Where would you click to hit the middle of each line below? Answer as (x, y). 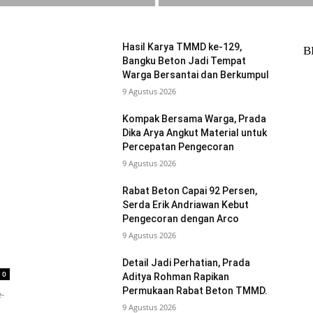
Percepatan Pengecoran (179, 147)
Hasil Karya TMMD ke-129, (182, 47)
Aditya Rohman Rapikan (176, 277)
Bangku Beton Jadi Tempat (184, 61)
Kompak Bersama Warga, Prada (195, 119)
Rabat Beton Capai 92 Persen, (190, 191)
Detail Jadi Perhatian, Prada (187, 263)
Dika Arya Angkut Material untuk (195, 133)
